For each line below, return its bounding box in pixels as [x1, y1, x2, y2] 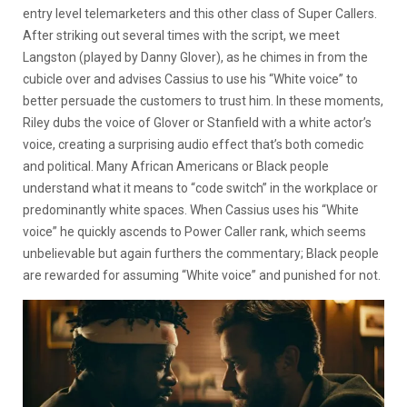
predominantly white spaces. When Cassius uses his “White [23, 203, 359, 218]
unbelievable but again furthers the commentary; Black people [23, 246, 379, 262]
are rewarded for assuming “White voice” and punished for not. [23, 268, 381, 283]
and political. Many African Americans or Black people [23, 159, 329, 174]
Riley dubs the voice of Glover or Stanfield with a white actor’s [23, 115, 372, 131]
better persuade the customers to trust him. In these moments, [23, 94, 383, 109]
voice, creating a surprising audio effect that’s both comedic [23, 137, 363, 153]
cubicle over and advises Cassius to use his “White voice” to [23, 72, 358, 87]
